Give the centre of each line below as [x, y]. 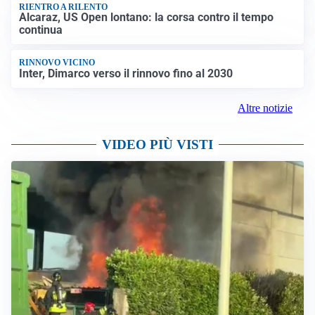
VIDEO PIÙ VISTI [157, 144]
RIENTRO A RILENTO [64, 7]
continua [41, 30]
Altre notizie [265, 108]
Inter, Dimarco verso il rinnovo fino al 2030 [126, 73]
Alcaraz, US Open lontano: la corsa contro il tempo [147, 17]
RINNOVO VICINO [57, 63]
